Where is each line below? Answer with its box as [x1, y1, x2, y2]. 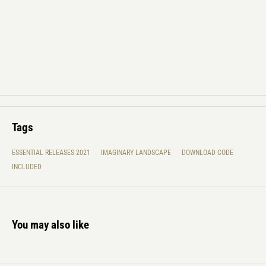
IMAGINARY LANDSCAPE [101, 148, 171, 157]
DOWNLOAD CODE [182, 148, 233, 157]
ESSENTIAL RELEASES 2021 [12, 148, 90, 157]
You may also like [12, 217, 89, 232]
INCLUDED [12, 162, 42, 171]
